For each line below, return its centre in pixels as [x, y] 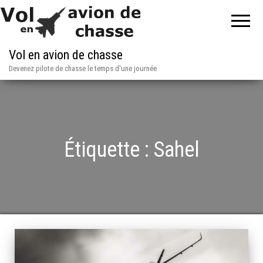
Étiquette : [109, 150]
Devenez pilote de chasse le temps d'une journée [83, 68]
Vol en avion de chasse [66, 55]
